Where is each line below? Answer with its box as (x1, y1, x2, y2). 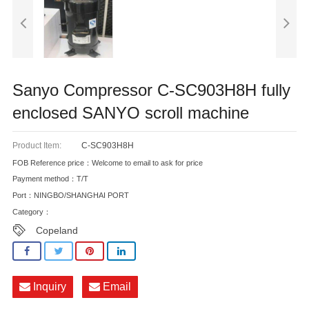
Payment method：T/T (12, 175, 88, 183)
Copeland (36, 224, 79, 236)
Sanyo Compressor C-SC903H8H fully (12, 80, 290, 99)
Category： (12, 208, 51, 217)
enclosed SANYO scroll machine (12, 103, 249, 122)
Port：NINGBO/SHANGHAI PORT (12, 191, 129, 200)
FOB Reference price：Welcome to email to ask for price (12, 158, 203, 167)
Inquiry (30, 281, 66, 293)
